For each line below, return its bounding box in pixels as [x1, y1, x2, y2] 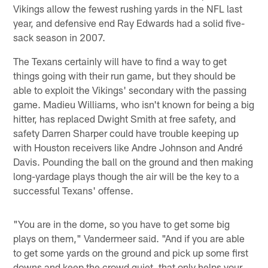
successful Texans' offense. [13, 184, 134, 196]
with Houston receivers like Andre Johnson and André [13, 141, 243, 153]
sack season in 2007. [13, 31, 106, 43]
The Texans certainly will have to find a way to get [13, 54, 227, 67]
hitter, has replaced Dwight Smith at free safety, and [13, 112, 236, 124]
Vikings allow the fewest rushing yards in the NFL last [13, 2, 243, 14]
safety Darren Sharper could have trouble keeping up [13, 126, 239, 139]
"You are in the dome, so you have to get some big [13, 217, 230, 230]
